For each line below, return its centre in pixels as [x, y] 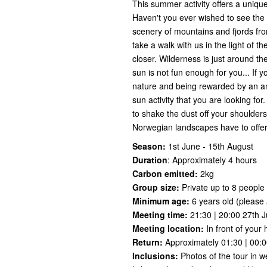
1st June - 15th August [211, 146]
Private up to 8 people [222, 187]
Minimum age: [161, 201]
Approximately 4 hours [213, 160]
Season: [149, 146]
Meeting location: [168, 229]
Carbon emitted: [165, 174]
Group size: [156, 187]
